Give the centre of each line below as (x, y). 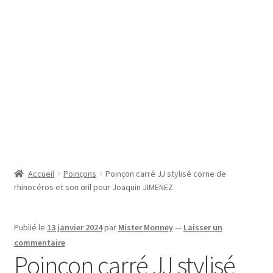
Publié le (30, 228)
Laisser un (203, 228)
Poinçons (80, 174)
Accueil (41, 174)
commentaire (39, 243)
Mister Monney (145, 228)
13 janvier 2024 (74, 228)
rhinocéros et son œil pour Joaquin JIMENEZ (93, 187)
